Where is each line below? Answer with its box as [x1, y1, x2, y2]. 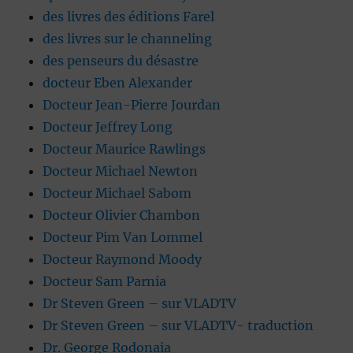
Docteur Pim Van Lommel [43, 229, 203, 246]
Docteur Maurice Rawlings [43, 141, 206, 158]
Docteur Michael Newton [43, 163, 199, 180]
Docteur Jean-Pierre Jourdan [43, 97, 221, 113]
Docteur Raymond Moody [43, 251, 203, 268]
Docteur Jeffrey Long [43, 119, 173, 136]
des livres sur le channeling [43, 31, 213, 47]
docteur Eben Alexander [43, 75, 193, 91]
